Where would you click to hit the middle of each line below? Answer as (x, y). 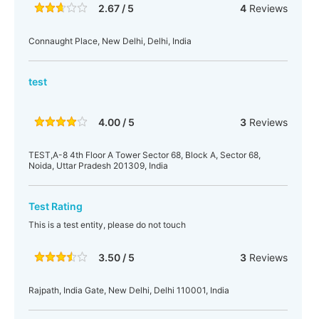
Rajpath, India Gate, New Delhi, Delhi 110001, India (129, 290)
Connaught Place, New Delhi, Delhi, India (110, 41)
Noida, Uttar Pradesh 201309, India (98, 166)
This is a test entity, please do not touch (107, 225)
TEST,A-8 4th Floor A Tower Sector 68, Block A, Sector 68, (145, 155)
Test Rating (56, 206)
